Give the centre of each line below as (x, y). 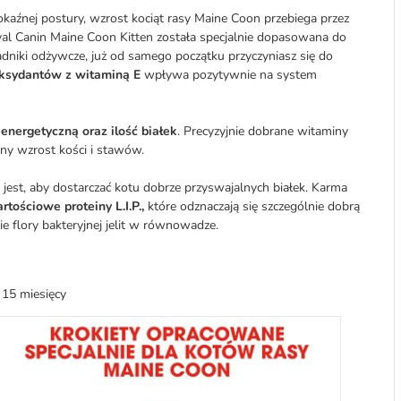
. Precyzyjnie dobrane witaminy (263, 131)
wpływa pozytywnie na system (229, 75)
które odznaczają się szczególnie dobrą (252, 206)
